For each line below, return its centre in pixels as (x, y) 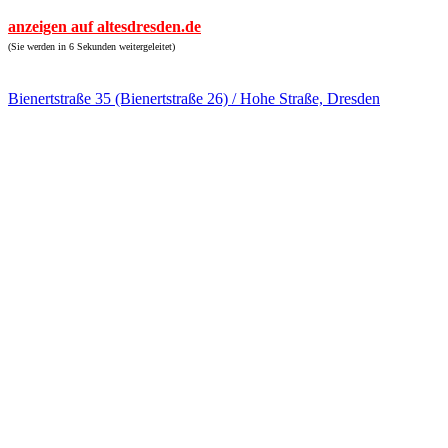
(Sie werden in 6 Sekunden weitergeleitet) (91, 46)
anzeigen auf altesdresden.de (104, 26)
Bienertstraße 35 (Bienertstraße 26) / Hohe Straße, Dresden (194, 98)
